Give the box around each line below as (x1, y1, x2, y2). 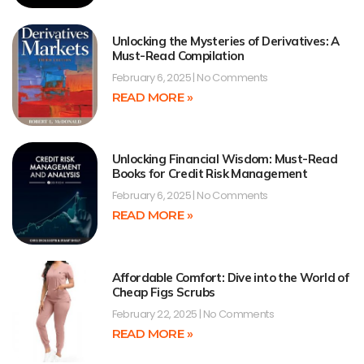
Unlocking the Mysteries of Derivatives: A (111, 32, 340, 49)
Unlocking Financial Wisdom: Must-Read (111, 151, 338, 167)
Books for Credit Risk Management (111, 166, 308, 182)
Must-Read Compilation (111, 47, 244, 63)
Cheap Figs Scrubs (111, 284, 215, 300)
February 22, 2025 (111, 305, 199, 322)
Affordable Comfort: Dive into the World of (111, 269, 349, 285)
